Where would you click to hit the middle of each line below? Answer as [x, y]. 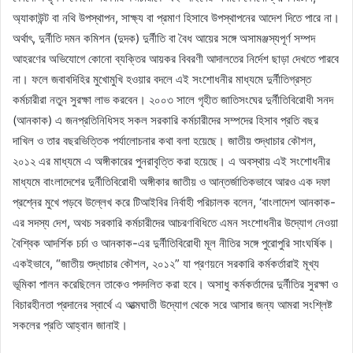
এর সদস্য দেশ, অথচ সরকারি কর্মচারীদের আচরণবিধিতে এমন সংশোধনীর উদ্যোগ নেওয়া [175, 222]
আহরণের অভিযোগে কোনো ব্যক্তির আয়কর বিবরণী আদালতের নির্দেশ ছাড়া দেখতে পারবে [176, 58]
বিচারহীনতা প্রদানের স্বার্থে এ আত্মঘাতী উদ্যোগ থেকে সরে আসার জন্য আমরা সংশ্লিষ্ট [173, 304]
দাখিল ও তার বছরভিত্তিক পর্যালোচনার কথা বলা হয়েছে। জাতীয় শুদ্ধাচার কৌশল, [164, 140]
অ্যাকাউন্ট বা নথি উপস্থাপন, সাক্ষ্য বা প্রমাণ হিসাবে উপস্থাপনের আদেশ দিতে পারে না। [176, 17]
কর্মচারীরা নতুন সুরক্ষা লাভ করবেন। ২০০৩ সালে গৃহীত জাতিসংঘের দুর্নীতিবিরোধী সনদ [173, 99]
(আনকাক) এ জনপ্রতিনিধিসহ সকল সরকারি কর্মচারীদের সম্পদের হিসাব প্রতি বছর [165, 120]
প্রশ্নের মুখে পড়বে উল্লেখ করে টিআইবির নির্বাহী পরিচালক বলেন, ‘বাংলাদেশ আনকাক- [174, 202]
